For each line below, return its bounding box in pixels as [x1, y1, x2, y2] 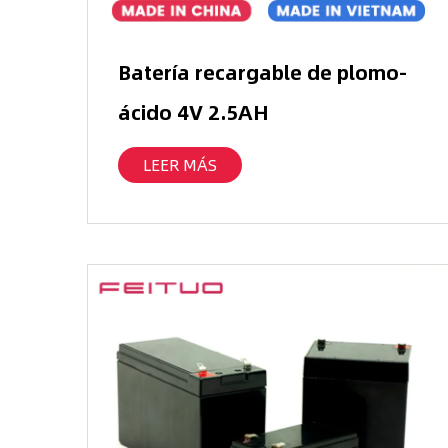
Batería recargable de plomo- [118, 56, 407, 88]
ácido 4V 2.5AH [118, 96, 269, 128]
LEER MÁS [143, 152, 217, 178]
